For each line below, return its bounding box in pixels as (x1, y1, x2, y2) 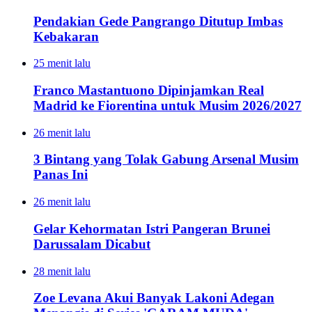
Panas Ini (33, 167, 88, 182)
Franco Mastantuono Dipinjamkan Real (33, 83, 264, 98)
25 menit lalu (33, 57, 91, 70)
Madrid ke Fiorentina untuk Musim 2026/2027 (33, 98, 302, 114)
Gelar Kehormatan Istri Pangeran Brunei (33, 221, 270, 236)
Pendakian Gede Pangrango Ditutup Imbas (33, 13, 283, 29)
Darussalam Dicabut (33, 236, 150, 251)
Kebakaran (33, 29, 99, 44)
